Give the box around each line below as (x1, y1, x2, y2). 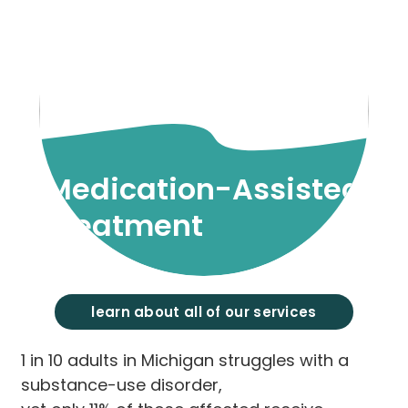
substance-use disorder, (21, 372, 223, 396)
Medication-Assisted (46, 168, 362, 209)
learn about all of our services (91, 301, 317, 321)
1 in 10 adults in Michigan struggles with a (21, 348, 350, 372)
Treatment (46, 204, 204, 246)
